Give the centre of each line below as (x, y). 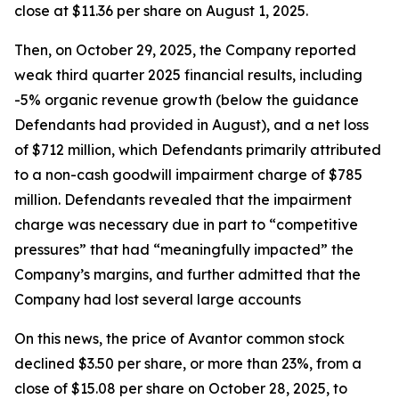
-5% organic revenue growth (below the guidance (187, 100)
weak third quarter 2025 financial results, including (188, 75)
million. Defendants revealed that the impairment (183, 200)
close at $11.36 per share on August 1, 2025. (161, 11)
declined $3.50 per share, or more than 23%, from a (188, 364)
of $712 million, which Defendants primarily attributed (198, 150)
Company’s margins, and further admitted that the (187, 275)
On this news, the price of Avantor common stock (179, 339)
